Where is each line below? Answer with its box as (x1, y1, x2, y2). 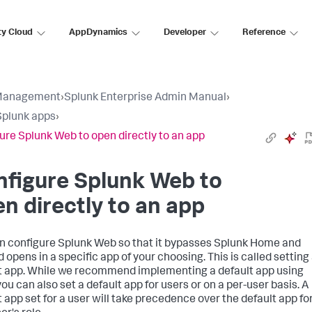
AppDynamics (69, 28, 127, 38)
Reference (242, 28, 286, 38)
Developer (164, 28, 206, 38)
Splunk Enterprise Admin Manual (64, 93, 226, 104)
